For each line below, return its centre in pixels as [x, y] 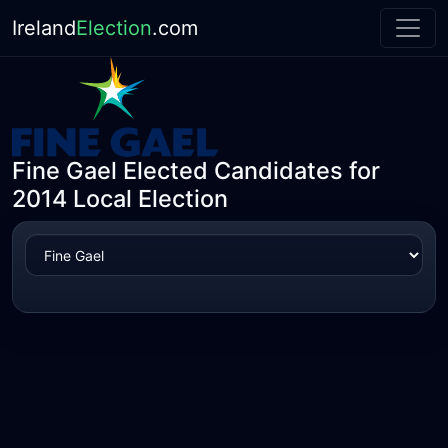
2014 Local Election [120, 198]
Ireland [44, 28]
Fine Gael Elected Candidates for [196, 170]
